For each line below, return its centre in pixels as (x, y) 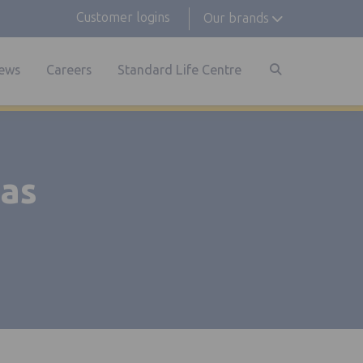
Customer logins (123, 17)
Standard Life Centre (179, 70)
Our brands (236, 18)
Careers (68, 70)
